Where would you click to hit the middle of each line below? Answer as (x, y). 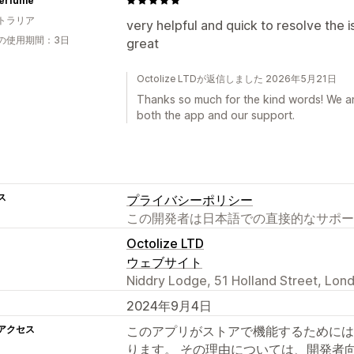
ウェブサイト (164, 262)
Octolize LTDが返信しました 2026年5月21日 (237, 78)
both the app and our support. (216, 115)
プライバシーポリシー (190, 200)
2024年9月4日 (169, 305)
